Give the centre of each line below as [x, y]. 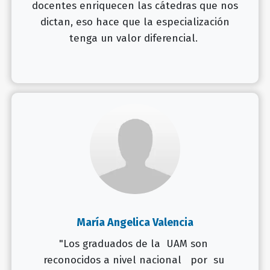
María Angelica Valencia [135, 222]
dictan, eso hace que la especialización [135, 22]
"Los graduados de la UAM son [135, 243]
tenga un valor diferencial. [135, 38]
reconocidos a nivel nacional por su [135, 260]
